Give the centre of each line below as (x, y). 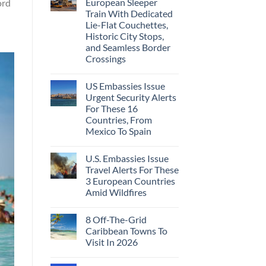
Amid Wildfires (116, 192)
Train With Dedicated (129, 13)
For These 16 (111, 108)
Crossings (105, 58)
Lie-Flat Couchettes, (126, 24)
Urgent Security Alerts (131, 97)
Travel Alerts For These (132, 169)
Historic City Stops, (124, 36)
